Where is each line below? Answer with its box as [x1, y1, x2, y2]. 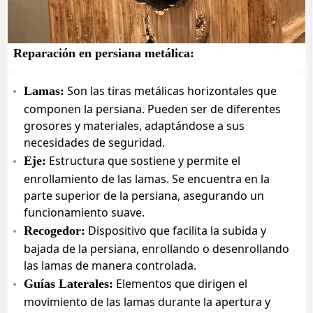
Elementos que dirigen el [113, 276, 247, 291]
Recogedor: [24, 224, 85, 238]
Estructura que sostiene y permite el [46, 153, 240, 168]
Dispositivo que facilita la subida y [85, 223, 266, 238]
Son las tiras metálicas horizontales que [64, 83, 277, 99]
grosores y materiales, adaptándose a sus [24, 118, 245, 133]
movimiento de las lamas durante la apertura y [24, 294, 270, 310]
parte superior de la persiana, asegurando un [24, 188, 264, 203]
